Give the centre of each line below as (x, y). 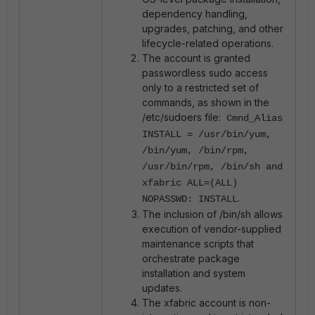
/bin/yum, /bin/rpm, (195, 150)
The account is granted (196, 58)
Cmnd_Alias (252, 118)
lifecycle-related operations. (208, 43)
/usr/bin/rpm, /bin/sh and (212, 167)
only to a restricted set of (200, 88)
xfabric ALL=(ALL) (190, 183)
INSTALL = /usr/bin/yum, (207, 134)
